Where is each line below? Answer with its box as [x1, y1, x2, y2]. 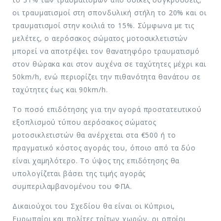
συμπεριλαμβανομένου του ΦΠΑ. [12, 181, 133, 191]
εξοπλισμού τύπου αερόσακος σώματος [12, 117, 156, 127]
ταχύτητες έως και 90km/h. [12, 84, 108, 94]
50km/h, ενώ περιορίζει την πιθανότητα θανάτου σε [12, 72, 201, 81]
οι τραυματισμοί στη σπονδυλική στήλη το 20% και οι [12, 7, 207, 17]
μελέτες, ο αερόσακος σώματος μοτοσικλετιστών [12, 33, 188, 43]
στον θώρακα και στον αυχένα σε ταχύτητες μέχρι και [12, 59, 206, 69]
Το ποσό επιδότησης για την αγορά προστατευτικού [12, 104, 202, 114]
